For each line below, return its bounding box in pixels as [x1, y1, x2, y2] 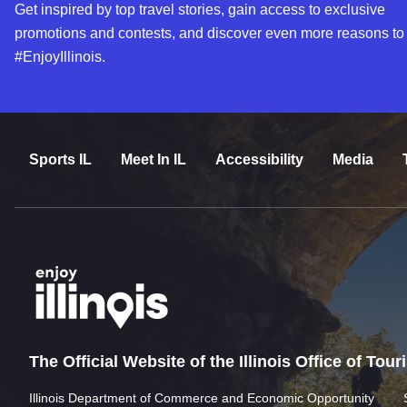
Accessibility [215, 151, 303, 167]
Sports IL [29, 151, 92, 167]
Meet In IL [121, 151, 186, 167]
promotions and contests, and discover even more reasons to [15, 25, 404, 41]
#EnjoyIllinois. [15, 48, 105, 65]
